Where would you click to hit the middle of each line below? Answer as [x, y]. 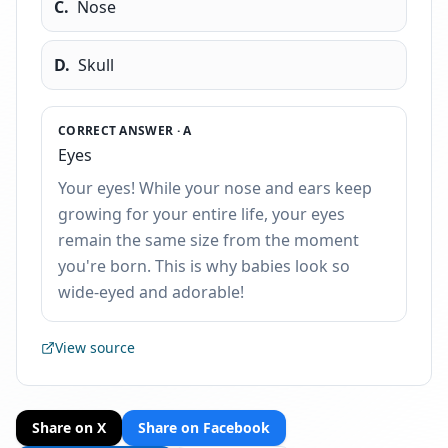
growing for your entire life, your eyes [201, 214]
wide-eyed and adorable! [151, 292]
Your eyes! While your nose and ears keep [215, 188]
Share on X [69, 427]
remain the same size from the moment [208, 240]
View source [95, 347]
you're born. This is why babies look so [204, 266]
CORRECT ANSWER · [121, 130]
